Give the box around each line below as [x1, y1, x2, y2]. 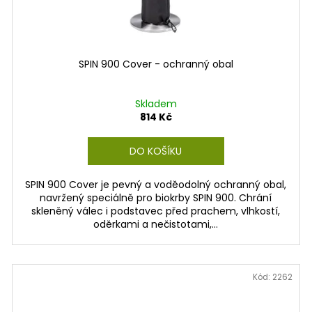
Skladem [134, 97, 177, 111]
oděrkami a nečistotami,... [93, 217, 219, 232]
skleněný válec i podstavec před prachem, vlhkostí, [31, 204, 281, 219]
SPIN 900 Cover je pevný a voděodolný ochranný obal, [25, 178, 287, 192]
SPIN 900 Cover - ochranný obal [78, 57, 233, 72]
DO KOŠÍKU [130, 144, 182, 159]
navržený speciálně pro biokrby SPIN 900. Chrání [40, 191, 272, 205]
